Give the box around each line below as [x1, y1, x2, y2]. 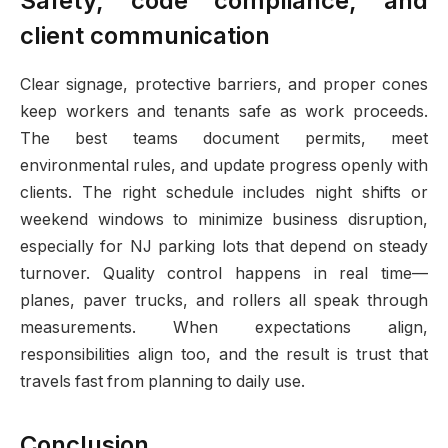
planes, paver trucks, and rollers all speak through [20, 290, 428, 310]
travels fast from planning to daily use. [20, 371, 305, 391]
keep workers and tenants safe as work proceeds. [20, 101, 428, 121]
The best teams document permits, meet [20, 128, 428, 148]
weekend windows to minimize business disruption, [20, 209, 428, 229]
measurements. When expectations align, [20, 317, 428, 337]
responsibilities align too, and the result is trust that [20, 344, 428, 364]
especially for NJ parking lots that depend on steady [20, 236, 428, 256]
